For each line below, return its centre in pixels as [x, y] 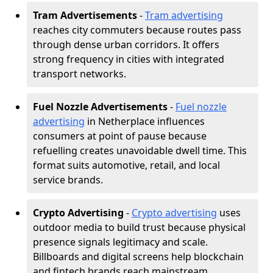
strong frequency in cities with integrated [129, 59]
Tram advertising [184, 15]
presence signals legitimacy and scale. [120, 242]
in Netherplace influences [145, 121]
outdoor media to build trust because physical [139, 227]
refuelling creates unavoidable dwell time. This [140, 151]
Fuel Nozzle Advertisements [100, 107]
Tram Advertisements [85, 15]
